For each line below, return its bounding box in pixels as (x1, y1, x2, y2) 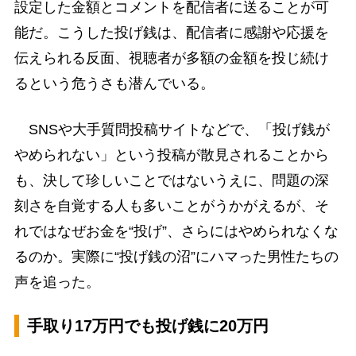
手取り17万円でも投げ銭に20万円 (26, 316, 269, 335)
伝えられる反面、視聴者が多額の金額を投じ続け (14, 50, 329, 67)
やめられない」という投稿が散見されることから (14, 146, 329, 163)
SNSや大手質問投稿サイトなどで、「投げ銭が (14, 121, 330, 137)
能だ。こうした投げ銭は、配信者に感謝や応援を (14, 25, 329, 41)
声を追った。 (14, 273, 100, 290)
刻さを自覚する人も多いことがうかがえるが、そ (14, 197, 329, 214)
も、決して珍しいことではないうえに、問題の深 (14, 172, 329, 188)
